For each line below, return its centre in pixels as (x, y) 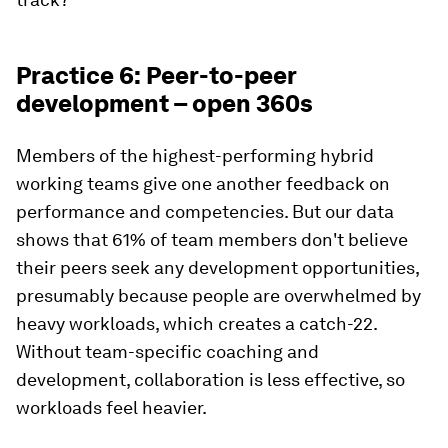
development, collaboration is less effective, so (210, 379)
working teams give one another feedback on (203, 183)
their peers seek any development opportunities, (217, 267)
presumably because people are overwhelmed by (218, 295)
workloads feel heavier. (111, 407)
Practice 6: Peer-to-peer (156, 75)
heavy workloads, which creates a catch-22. (196, 323)
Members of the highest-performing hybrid (195, 155)
